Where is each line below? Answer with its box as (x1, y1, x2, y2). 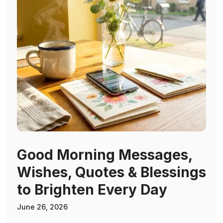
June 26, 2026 (17, 203, 68, 212)
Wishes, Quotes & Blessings (17, 164, 206, 181)
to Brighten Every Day (17, 181, 167, 199)
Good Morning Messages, (17, 146, 192, 164)
